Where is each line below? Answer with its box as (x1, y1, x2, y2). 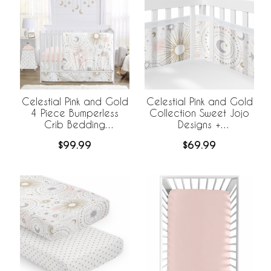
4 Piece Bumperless (31, 106, 119, 119)
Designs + (178, 118, 221, 130)
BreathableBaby (162, 129, 237, 142)
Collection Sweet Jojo (149, 106, 249, 119)
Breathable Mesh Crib (149, 141, 249, 153)
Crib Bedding (44, 118, 105, 130)
